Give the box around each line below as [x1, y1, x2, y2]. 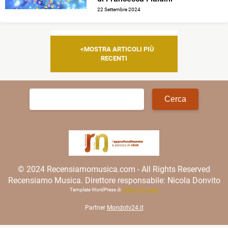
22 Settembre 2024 [97, 6, 141, 12]
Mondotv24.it [106, 204, 144, 211]
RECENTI [101, 54, 127, 62]
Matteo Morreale [122, 186, 158, 192]
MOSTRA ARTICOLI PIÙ [84, 45, 154, 53]
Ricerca [29, 88, 55, 98]
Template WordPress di [70, 186, 122, 192]
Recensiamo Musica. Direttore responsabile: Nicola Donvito [8, 175, 220, 185]
